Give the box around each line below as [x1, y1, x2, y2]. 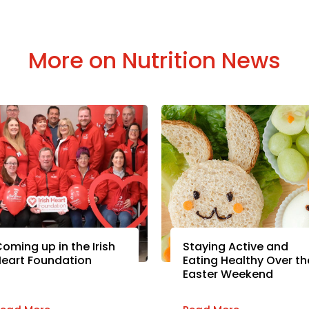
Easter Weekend [182, 266, 273, 283]
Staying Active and [182, 239, 288, 255]
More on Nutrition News [28, 45, 281, 76]
